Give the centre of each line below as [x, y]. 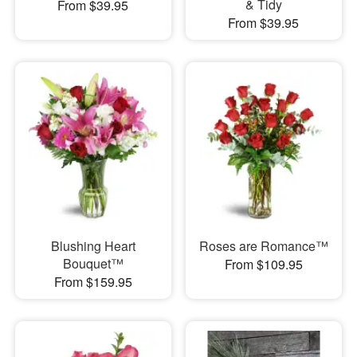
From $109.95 [263, 265]
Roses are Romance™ [263, 246]
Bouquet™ [93, 264]
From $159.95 [93, 282]
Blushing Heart [93, 246]
